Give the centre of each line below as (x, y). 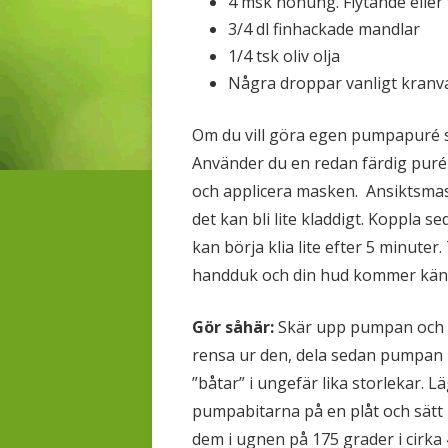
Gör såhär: (233, 327)
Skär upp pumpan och (359, 327)
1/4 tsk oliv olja (284, 56)
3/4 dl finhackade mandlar (324, 29)
